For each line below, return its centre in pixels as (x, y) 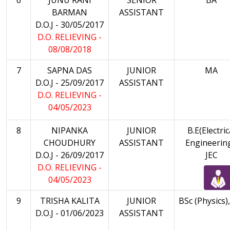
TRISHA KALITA (70, 200)
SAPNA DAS (70, 70)
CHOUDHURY (70, 142)
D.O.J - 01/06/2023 (70, 213)
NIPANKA (70, 130)
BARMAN (70, 12)
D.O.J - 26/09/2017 (70, 155)
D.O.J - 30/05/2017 (70, 24)
